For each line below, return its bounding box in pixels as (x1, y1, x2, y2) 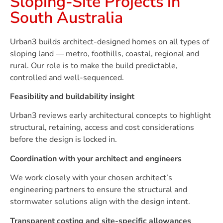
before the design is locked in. (10, 134, 117, 145)
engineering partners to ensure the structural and (10, 184, 187, 196)
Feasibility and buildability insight (10, 91, 134, 103)
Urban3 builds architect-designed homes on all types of (10, 36, 209, 47)
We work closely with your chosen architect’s (10, 172, 172, 184)
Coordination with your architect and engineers (10, 153, 182, 164)
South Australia (10, 6, 123, 28)
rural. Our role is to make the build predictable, (10, 60, 178, 71)
